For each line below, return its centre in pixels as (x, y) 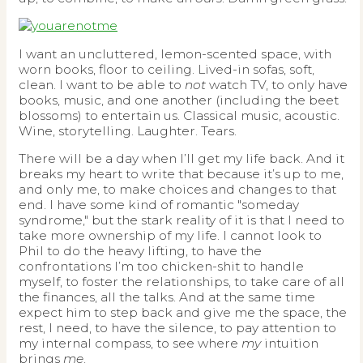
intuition (291, 343)
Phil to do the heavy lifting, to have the (140, 251)
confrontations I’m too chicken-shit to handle (161, 266)
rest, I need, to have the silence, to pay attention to (177, 328)
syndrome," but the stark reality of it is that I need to (181, 220)
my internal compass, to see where (130, 343)
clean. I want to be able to (102, 84)
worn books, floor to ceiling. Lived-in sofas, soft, (167, 69)
